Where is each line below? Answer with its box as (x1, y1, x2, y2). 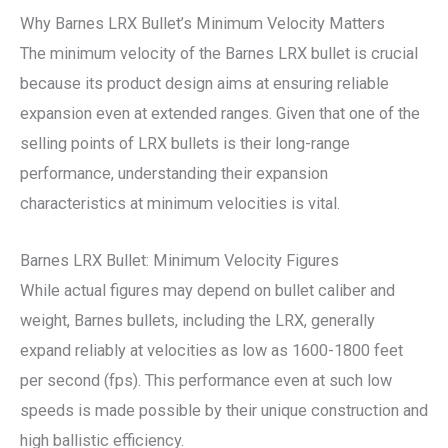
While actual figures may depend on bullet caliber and (20, 280, 395, 300)
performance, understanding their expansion (20, 164, 328, 184)
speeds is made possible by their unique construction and (20, 400, 428, 420)
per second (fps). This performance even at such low (20, 370, 392, 390)
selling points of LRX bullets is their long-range (20, 134, 350, 154)
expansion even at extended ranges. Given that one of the (20, 104, 420, 124)
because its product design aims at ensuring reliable (20, 74, 389, 94)
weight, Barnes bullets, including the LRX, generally (20, 310, 375, 330)
